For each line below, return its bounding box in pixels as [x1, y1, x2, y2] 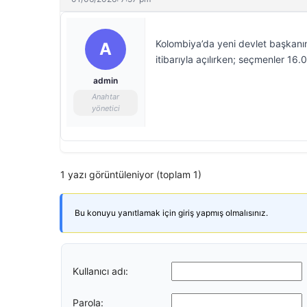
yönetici [91, 103, 120, 113]
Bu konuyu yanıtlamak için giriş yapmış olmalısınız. [75, 208, 268, 218]
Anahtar [92, 92, 119, 101]
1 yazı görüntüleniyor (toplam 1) [60, 169, 201, 180]
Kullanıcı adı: [73, 265, 128, 277]
